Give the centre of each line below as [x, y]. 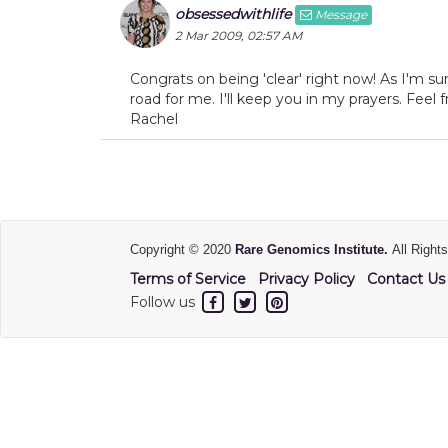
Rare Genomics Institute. [313, 249]
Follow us [164, 301]
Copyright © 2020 [182, 249]
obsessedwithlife [233, 14]
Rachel [154, 119]
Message [339, 15]
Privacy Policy [306, 279]
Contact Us [406, 279]
